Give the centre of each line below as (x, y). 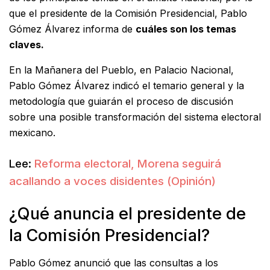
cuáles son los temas (186, 29)
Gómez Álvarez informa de (72, 29)
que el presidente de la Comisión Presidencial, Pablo (128, 14)
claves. (27, 45)
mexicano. (32, 133)
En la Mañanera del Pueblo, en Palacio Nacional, (121, 70)
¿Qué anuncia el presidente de (127, 214)
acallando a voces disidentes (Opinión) (112, 181)
